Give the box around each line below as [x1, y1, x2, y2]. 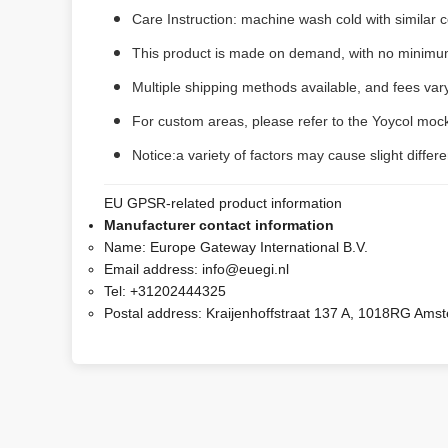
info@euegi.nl [202, 261, 289, 277]
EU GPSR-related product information [104, 195, 342, 211]
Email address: [104, 261, 202, 277]
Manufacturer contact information [104, 217, 334, 233]
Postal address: [104, 305, 206, 321]
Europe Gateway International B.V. [150, 239, 368, 255]
